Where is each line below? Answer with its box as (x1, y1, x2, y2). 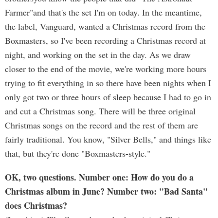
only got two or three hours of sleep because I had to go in (5, 91, 211, 103)
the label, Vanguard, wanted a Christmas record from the (5, 20, 205, 32)
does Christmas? (5, 199, 67, 212)
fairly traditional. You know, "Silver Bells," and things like (5, 133, 211, 145)
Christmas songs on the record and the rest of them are (5, 119, 198, 131)
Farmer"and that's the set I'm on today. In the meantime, (5, 6, 202, 18)
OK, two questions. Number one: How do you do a (5, 171, 194, 183)
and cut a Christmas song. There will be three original (5, 105, 196, 117)
